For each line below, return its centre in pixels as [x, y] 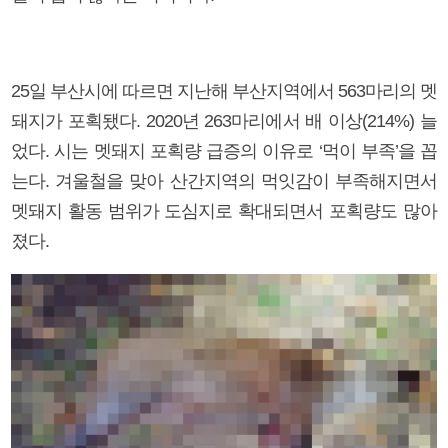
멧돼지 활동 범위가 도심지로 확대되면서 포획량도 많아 [224, 210]
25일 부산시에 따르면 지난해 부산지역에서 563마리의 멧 [224, 90]
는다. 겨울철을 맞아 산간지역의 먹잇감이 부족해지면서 [224, 180]
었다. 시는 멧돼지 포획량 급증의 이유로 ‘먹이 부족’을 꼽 [224, 150]
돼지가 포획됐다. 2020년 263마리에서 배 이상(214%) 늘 [224, 120]
